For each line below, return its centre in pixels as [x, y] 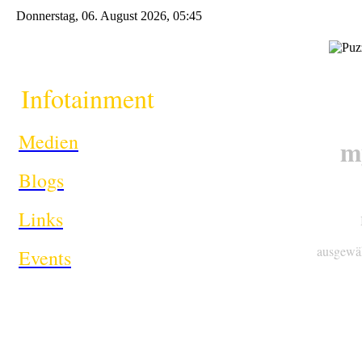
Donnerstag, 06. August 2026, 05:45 [109, 16]
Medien [48, 141]
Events [45, 258]
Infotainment [83, 98]
